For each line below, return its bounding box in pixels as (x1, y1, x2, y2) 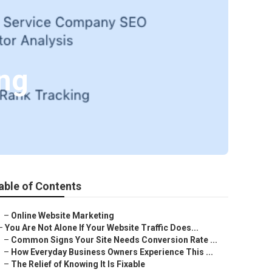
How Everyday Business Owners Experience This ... (11, 247, 213, 257)
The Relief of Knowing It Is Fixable (11, 259, 145, 269)
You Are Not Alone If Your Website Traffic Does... (5, 223, 199, 233)
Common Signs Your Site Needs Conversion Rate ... (11, 235, 217, 245)
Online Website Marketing (11, 211, 114, 220)
